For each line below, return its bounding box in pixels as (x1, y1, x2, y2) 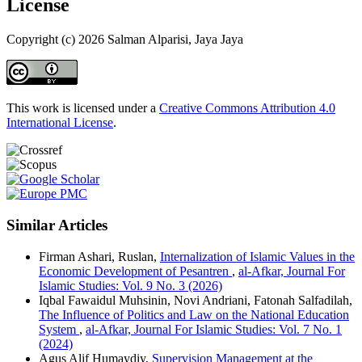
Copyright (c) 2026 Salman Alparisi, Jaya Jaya (6, 32, 243, 47)
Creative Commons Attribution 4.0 (159, 101, 335, 116)
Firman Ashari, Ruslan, (39, 249, 160, 263)
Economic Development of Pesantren (39, 263, 232, 278)
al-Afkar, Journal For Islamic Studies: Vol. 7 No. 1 (86, 322, 342, 336)
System (39, 322, 79, 336)
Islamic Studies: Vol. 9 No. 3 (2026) (39, 278, 222, 293)
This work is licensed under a (6, 101, 159, 116)
